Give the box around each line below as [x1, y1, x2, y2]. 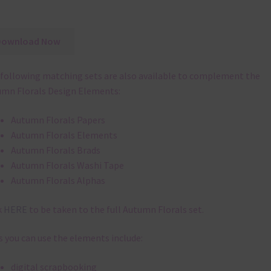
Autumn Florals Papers [10, 114, 105, 126]
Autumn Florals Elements [10, 129, 117, 142]
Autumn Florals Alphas [10, 174, 105, 187]
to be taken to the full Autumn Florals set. [27, 203, 204, 215]
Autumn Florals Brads [10, 144, 100, 157]
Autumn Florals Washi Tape [10, 159, 124, 172]
